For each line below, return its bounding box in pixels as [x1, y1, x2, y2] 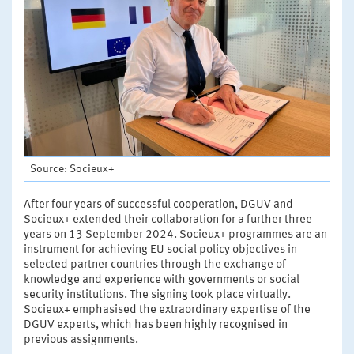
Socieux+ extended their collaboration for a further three [24, 213, 312, 226]
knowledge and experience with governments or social [24, 273, 299, 286]
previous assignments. [24, 333, 138, 346]
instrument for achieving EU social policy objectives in [24, 243, 297, 256]
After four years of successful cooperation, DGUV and [24, 198, 293, 211]
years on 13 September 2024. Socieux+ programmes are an [24, 228, 327, 241]
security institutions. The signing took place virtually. [24, 288, 291, 301]
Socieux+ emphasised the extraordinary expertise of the [24, 303, 311, 316]
